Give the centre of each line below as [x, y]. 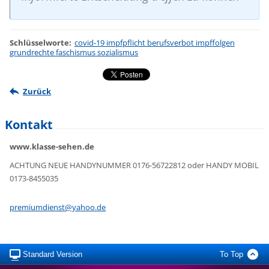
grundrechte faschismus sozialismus [74, 52]
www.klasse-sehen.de [52, 146]
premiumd [29, 207]
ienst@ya [64, 207]
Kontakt [29, 124]
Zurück [37, 92]
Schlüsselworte [40, 42]
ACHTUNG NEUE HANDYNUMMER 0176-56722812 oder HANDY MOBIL [134, 165]
